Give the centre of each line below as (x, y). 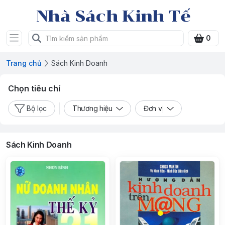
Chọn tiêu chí (34, 88)
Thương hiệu (92, 108)
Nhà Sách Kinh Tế (113, 16)
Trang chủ (24, 63)
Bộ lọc (37, 108)
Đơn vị (153, 108)
